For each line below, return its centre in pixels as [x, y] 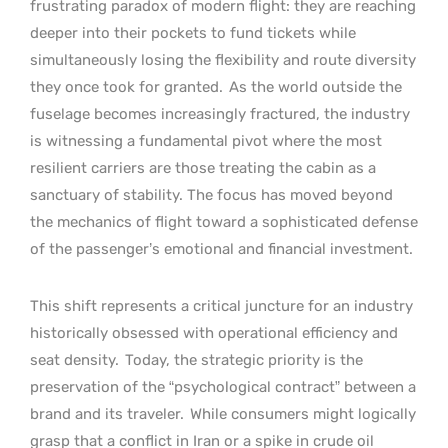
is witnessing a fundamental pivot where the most [206, 140]
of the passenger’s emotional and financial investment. [221, 248]
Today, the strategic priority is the [244, 359]
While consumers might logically [301, 413]
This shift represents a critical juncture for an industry [221, 305]
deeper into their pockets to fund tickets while [193, 32]
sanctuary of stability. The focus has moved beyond [211, 194]
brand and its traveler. [107, 413]
